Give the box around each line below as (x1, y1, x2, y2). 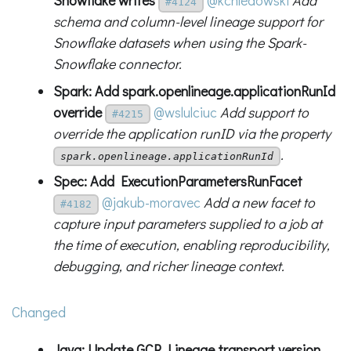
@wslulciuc (153, 102, 217, 121)
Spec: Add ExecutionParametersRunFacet (52, 172, 302, 191)
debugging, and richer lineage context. (52, 256, 284, 276)
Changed (12, 302, 66, 322)
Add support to (219, 102, 309, 121)
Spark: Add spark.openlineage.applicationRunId (52, 81, 335, 100)
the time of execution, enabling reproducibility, (52, 235, 330, 255)
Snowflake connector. (52, 54, 182, 74)
